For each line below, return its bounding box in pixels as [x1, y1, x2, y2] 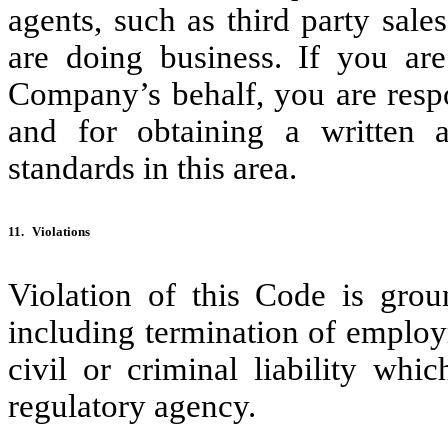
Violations [32, 224, 90, 239]
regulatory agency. [8, 388, 256, 424]
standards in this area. [8, 150, 297, 186]
